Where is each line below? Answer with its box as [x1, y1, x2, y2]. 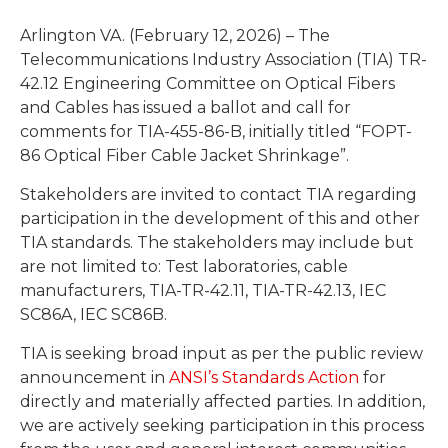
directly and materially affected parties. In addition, [20, 392, 425, 412]
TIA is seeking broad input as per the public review [20, 344, 423, 364]
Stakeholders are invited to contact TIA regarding [20, 185, 417, 205]
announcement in [20, 368, 169, 388]
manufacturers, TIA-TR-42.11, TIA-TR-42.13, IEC [20, 281, 386, 301]
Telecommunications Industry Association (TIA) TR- [20, 50, 427, 70]
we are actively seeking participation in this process [20, 416, 424, 436]
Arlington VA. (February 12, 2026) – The [20, 26, 330, 46]
